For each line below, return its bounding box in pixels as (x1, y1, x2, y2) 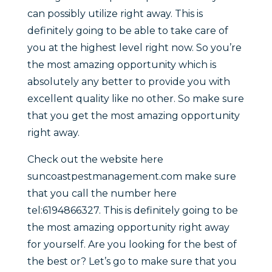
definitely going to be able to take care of (27, 25, 228, 37)
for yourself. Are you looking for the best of (27, 239, 237, 251)
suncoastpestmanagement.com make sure (27, 171, 236, 183)
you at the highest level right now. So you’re (27, 42, 242, 54)
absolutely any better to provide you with (27, 76, 230, 88)
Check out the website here (27, 154, 163, 166)
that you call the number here (27, 188, 177, 200)
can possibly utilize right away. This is (27, 8, 203, 20)
